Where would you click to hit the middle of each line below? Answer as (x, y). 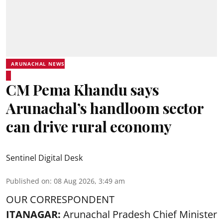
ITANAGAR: (35, 214)
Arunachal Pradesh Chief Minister (140, 214)
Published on (28, 181)
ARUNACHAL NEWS (38, 64)
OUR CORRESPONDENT (60, 199)
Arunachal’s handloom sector (105, 108)
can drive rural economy (89, 126)
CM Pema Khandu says (83, 90)
